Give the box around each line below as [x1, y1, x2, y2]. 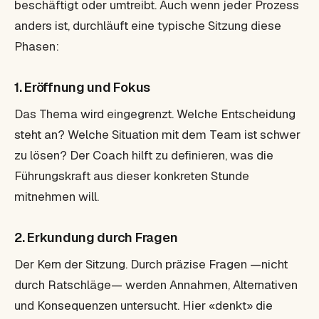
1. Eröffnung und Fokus [14, 79, 151, 95]
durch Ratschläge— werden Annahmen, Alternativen [14, 277, 298, 293]
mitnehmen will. [14, 189, 99, 204]
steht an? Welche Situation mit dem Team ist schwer [14, 127, 300, 142]
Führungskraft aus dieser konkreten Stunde [14, 168, 249, 184]
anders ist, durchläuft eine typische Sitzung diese [14, 18, 281, 33]
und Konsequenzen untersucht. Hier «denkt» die [14, 298, 273, 313]
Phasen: [14, 38, 59, 54]
